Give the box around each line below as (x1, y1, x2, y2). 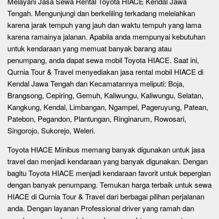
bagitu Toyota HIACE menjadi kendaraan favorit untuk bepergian (7, 168, 211, 178)
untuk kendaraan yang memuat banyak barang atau (7, 43, 172, 53)
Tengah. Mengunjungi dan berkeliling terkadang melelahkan (7, 8, 195, 18)
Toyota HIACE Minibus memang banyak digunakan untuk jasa (7, 144, 205, 154)
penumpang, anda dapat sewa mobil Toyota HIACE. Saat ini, (7, 55, 199, 65)
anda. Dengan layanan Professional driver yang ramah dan (7, 203, 194, 213)
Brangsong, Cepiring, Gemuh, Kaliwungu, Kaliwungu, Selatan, (7, 90, 203, 100)
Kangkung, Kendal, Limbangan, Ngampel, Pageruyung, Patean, (7, 102, 208, 112)
